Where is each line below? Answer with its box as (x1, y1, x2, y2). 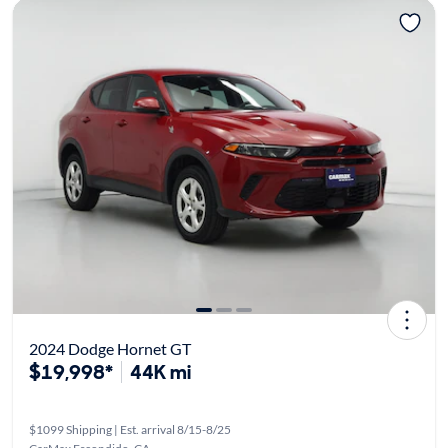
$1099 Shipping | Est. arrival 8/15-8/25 (28, 422, 231, 438)
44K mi (129, 359, 191, 386)
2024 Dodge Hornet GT (28, 339, 191, 359)
